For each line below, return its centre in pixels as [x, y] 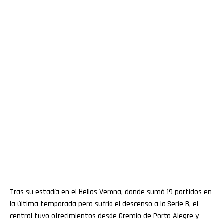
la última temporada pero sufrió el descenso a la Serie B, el [104, 204]
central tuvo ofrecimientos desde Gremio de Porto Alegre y [104, 216]
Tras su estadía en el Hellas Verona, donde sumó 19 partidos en [111, 192]
